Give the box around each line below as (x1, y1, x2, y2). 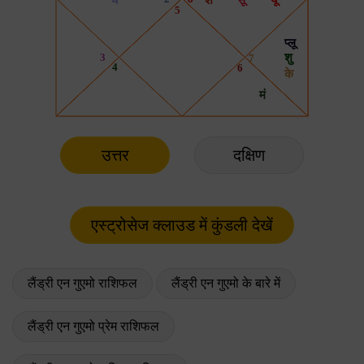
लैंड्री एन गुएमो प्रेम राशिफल (28, 318, 159, 334)
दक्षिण (233, 145, 265, 165)
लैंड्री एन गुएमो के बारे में (171, 275, 280, 291)
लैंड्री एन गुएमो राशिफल (28, 275, 137, 291)
